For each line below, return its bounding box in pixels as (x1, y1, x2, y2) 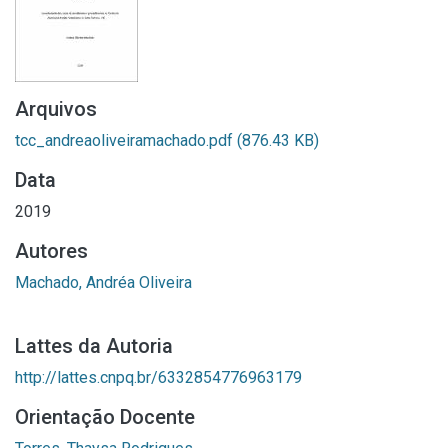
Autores (15, 239, 88, 263)
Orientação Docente (15, 405, 195, 429)
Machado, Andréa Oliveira (15, 273, 192, 292)
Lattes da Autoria (15, 334, 173, 358)
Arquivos (15, 97, 97, 121)
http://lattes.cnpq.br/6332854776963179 (15, 368, 302, 387)
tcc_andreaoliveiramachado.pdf (15, 131, 237, 150)
